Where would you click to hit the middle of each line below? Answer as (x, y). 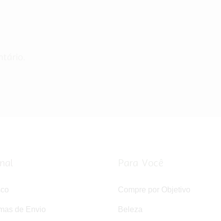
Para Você (141, 163)
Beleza (130, 210)
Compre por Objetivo (154, 190)
